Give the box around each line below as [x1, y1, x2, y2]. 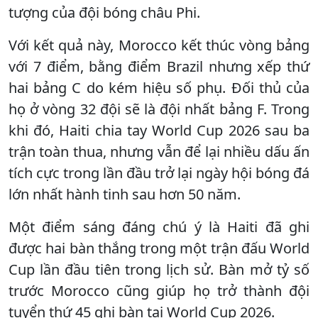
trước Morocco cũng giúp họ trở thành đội [9, 280, 309, 300]
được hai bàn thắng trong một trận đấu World [9, 238, 309, 258]
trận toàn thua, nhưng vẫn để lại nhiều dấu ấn [9, 141, 309, 161]
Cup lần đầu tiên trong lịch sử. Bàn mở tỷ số [9, 259, 309, 279]
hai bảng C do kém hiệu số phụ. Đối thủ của [9, 77, 309, 97]
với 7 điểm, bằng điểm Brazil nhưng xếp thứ [9, 56, 309, 76]
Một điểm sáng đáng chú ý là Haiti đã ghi [9, 216, 309, 236]
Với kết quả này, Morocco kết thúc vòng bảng [9, 35, 309, 55]
